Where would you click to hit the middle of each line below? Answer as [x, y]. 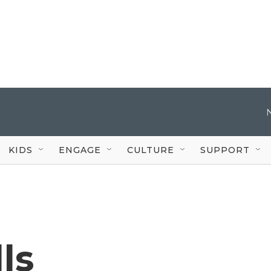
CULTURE [151, 150]
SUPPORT [225, 150]
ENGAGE [80, 150]
